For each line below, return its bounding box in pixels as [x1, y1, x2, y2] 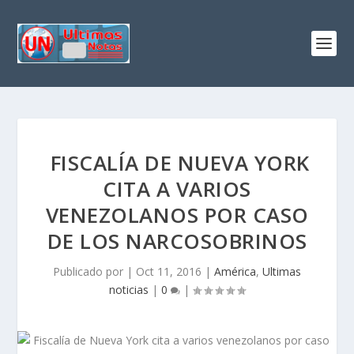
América [214, 264, 256, 279]
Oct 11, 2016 [136, 264, 201, 279]
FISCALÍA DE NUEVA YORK [44, 149, 310, 177]
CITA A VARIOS [103, 175, 251, 203]
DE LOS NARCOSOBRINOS [47, 227, 307, 255]
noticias [109, 282, 149, 297]
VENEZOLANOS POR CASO [45, 201, 309, 229]
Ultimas [262, 264, 301, 279]
